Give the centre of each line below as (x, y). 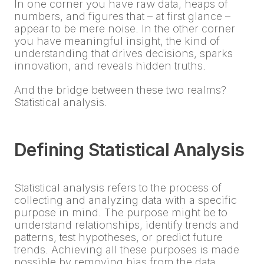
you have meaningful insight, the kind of (117, 41)
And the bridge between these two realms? (120, 90)
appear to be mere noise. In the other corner (125, 29)
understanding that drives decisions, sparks (123, 53)
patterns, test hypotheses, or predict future (118, 237)
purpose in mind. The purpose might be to (121, 212)
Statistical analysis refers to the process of (118, 188)
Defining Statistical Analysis (129, 150)
